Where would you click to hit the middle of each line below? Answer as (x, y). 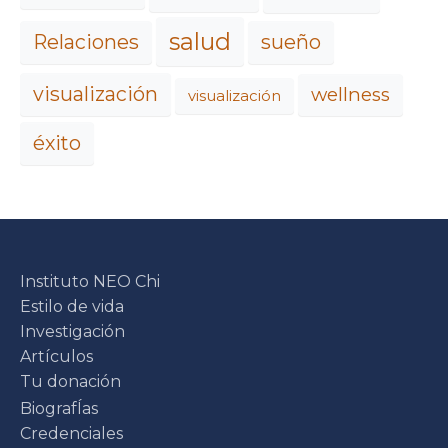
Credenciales (71, 434)
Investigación (72, 332)
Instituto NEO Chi (90, 282)
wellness (350, 95)
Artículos (56, 357)
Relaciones (86, 42)
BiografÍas (59, 409)
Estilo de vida (72, 307)
